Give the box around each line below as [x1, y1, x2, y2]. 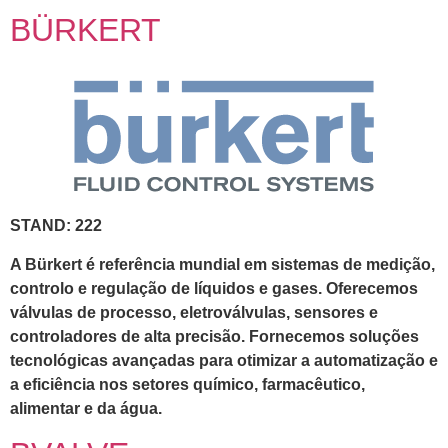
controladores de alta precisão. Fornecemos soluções [10, 327, 419, 345]
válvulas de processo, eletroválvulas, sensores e [10, 303, 378, 321]
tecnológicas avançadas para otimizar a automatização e [10, 351, 438, 369]
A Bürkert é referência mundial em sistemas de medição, [10, 255, 435, 273]
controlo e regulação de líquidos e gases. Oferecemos [10, 279, 418, 297]
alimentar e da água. [10, 399, 162, 417]
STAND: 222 [10, 217, 102, 235]
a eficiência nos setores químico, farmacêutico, [10, 375, 365, 393]
